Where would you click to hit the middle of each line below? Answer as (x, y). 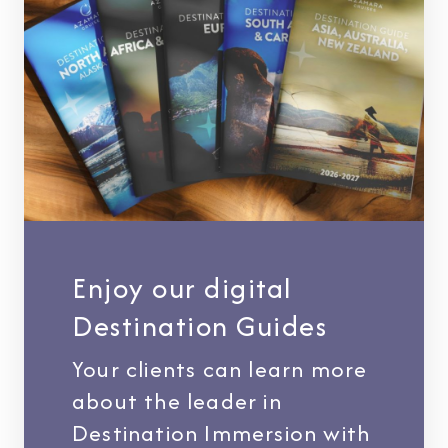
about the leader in (177, 400)
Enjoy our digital (182, 287)
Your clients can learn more (220, 368)
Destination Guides (199, 325)
